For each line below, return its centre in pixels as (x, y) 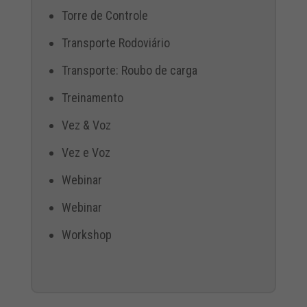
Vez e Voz (86, 152)
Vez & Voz (86, 125)
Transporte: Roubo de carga (129, 70)
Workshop (86, 234)
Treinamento (92, 97)
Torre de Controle (105, 15)
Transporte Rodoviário (115, 42)
